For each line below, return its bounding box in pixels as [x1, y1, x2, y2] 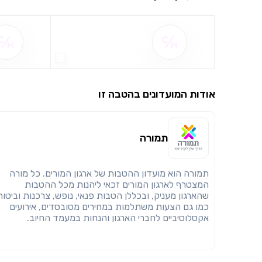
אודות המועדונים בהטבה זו [98, 88, 215, 101]
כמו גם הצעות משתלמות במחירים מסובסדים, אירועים [9, 201, 209, 212]
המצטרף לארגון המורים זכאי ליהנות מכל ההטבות [25, 179, 209, 190]
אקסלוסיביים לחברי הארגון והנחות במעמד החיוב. [27, 212, 209, 223]
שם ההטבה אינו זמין [77, 36, 152, 48]
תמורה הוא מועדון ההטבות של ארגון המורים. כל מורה [9, 168, 209, 179]
